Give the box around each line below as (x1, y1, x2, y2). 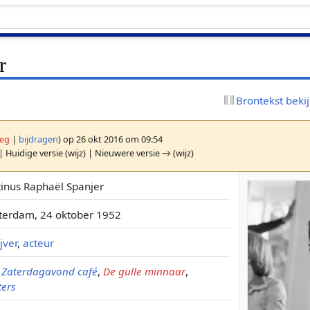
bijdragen (19, 132, 59, 145)
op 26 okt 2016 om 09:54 (61, 132, 163, 145)
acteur (23, 235, 55, 250)
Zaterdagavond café (1, 264, 98, 278)
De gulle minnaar (103, 264, 186, 278)
